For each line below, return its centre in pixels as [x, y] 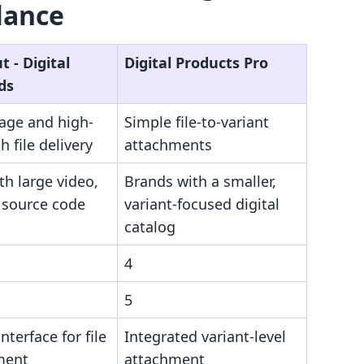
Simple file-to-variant [197, 122]
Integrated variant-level [205, 336]
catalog [150, 227]
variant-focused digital [202, 204]
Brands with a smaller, [200, 181]
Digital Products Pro [196, 63]
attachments [168, 145]
